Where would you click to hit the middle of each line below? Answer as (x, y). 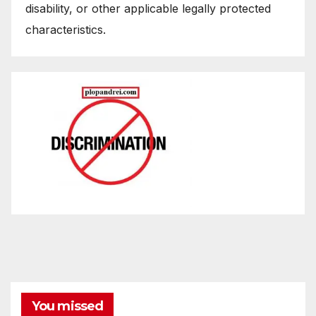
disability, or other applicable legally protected (148, 9)
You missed (67, 306)
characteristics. (66, 30)
